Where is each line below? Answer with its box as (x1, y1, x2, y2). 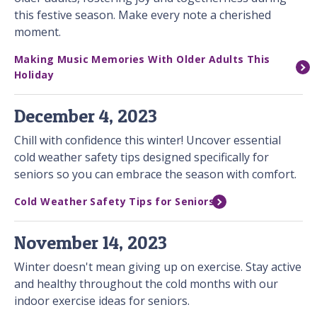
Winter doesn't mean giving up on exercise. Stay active (14, 259, 301, 275)
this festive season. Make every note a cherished (14, 7, 271, 23)
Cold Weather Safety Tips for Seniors (14, 195, 215, 209)
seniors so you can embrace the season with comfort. (14, 166, 296, 183)
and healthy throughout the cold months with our (14, 276, 278, 292)
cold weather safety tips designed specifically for (14, 149, 269, 166)
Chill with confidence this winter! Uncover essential (14, 132, 281, 149)
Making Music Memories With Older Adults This (14, 52, 270, 67)
